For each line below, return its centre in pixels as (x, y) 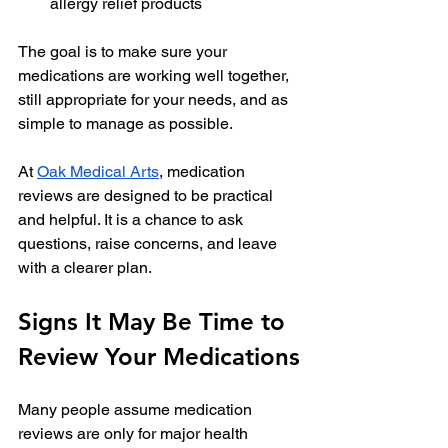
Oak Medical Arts (98, 172)
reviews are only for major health (135, 434)
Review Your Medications (159, 357)
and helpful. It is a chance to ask (132, 220)
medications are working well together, (155, 76)
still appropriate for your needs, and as (155, 100)
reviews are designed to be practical (147, 196)
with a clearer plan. (85, 268)
